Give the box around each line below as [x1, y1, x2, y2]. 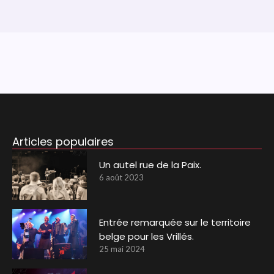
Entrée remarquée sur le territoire [99, 216, 251, 229]
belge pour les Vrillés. [99, 230, 194, 243]
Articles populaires [12, 133, 114, 149]
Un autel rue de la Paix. [99, 158, 202, 171]
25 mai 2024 [99, 244, 146, 254]
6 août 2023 [99, 172, 144, 182]
